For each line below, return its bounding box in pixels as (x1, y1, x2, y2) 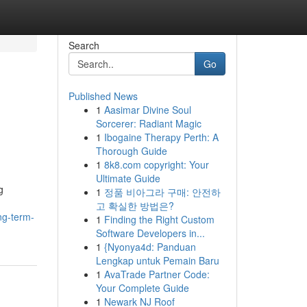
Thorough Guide (95, 144, 167, 158)
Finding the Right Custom (103, 212, 214, 226)
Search (68, 38, 99, 52)
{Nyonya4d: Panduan (103, 240, 196, 254)
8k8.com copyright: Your (103, 158, 209, 171)
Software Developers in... (95, 226, 205, 240)
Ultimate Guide (95, 171, 160, 185)
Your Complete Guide (95, 281, 189, 295)
